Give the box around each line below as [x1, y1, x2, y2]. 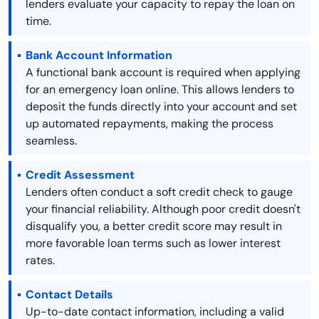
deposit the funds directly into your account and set [26, 99, 297, 115]
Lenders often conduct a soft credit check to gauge [26, 184, 293, 200]
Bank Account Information [26, 48, 172, 63]
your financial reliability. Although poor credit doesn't [26, 202, 300, 217]
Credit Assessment [26, 167, 135, 183]
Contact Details [26, 287, 113, 303]
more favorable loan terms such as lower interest [26, 236, 281, 251]
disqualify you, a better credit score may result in [26, 219, 282, 234]
